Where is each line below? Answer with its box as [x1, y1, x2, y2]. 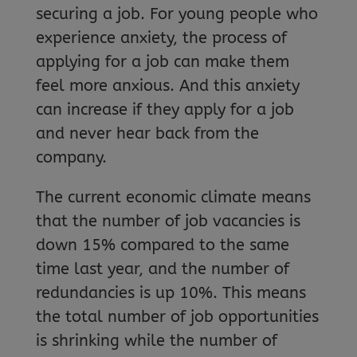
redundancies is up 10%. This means [35, 283, 306, 302]
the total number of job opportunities [35, 307, 319, 326]
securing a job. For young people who [35, 4, 318, 23]
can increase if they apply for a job [35, 100, 294, 119]
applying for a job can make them [35, 52, 289, 71]
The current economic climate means [35, 187, 311, 206]
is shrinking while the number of [35, 331, 277, 350]
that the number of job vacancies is [35, 211, 300, 230]
